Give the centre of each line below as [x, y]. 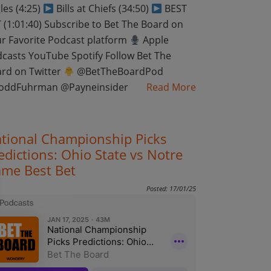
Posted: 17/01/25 [171, 188]
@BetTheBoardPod [119, 71]
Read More [171, 87]
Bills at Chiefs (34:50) [102, 8]
